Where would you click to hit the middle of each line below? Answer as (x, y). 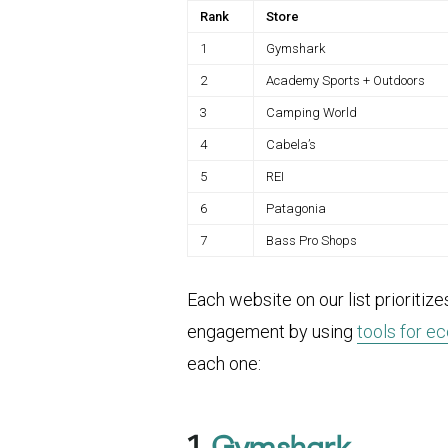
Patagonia (296, 209)
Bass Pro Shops (311, 241)
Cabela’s (291, 145)
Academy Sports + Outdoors (345, 81)
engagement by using (272, 332)
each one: (224, 364)
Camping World (311, 113)
